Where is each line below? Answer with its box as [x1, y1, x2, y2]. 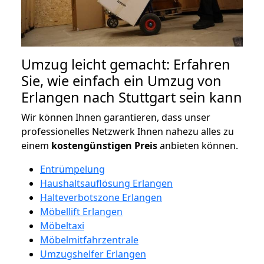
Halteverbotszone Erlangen [40, 190, 162, 204]
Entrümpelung [40, 162, 105, 176]
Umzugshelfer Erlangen [40, 247, 146, 260]
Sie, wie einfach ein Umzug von [21, 71, 222, 90]
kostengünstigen [51, 138, 132, 152]
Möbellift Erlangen [40, 204, 123, 218]
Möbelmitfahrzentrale [40, 233, 138, 246]
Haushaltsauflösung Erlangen [40, 176, 173, 190]
